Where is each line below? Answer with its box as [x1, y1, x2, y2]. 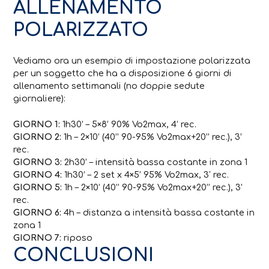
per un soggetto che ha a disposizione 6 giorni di [13, 68, 232, 78]
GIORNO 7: [13, 232, 62, 243]
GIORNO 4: [13, 169, 62, 180]
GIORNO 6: [13, 207, 62, 217]
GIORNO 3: [13, 157, 62, 167]
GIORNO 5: [13, 182, 62, 192]
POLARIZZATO [13, 20, 149, 41]
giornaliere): [13, 93, 66, 103]
